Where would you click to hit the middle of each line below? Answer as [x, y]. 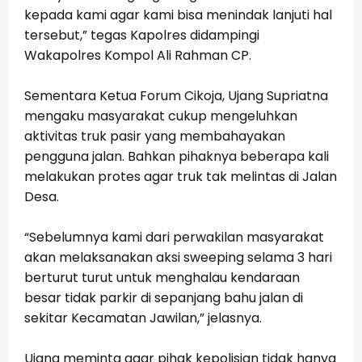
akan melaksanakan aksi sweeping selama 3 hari [178, 258]
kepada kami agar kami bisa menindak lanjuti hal [178, 15]
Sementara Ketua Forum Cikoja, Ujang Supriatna [176, 96]
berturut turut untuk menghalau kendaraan [162, 278]
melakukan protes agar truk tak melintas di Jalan [181, 177]
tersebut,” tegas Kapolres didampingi [142, 36]
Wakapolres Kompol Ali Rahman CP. [138, 56]
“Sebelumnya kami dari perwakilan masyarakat [174, 238]
